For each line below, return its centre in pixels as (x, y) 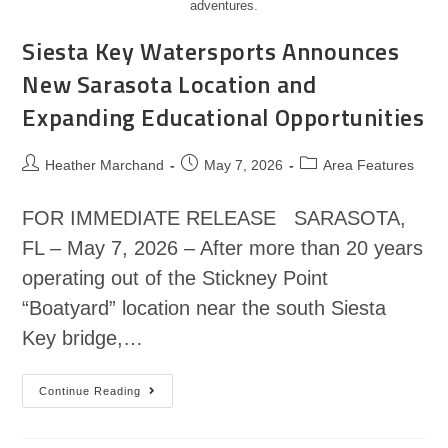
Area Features (369, 164)
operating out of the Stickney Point (175, 277)
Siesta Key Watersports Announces (211, 50)
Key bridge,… (83, 337)
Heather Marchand (105, 164)
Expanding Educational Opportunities (223, 116)
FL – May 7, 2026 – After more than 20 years (223, 247)
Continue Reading (90, 390)
